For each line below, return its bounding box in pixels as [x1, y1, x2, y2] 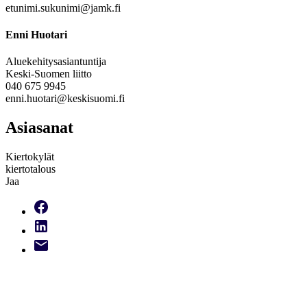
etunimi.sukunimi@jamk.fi [5, 1, 121, 14]
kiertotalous [5, 163, 56, 175]
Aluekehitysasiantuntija [5, 56, 106, 68]
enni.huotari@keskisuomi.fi [5, 93, 127, 105]
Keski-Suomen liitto [5, 68, 92, 80]
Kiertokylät [5, 151, 54, 163]
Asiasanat [5, 119, 73, 137]
